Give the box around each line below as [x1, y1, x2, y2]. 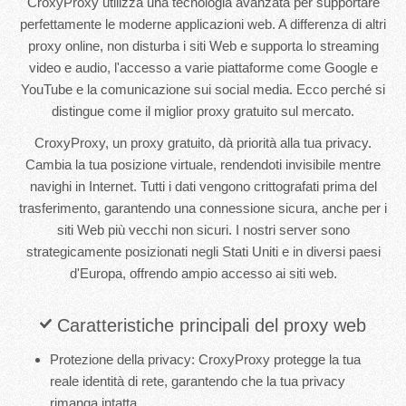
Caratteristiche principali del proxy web [52, 314, 367, 335]
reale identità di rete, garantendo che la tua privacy [50, 372, 345, 389]
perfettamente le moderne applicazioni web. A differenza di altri [20, 15, 386, 32]
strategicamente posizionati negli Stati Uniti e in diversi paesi [25, 243, 381, 259]
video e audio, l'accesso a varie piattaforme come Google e [28, 59, 378, 75]
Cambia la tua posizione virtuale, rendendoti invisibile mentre [25, 156, 381, 172]
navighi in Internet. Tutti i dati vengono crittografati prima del [29, 178, 377, 194]
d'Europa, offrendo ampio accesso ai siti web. [69, 265, 337, 281]
